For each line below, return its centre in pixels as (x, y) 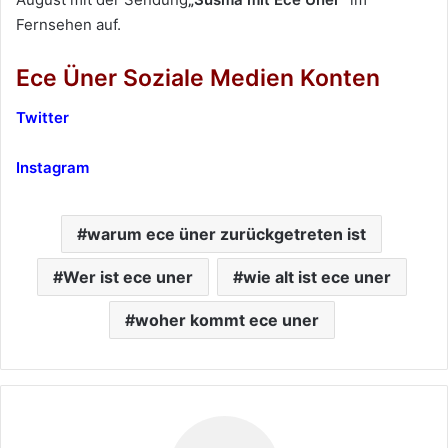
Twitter (42, 118)
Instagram (52, 168)
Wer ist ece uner (127, 277)
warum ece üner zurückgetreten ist (226, 234)
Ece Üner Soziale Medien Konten (198, 77)
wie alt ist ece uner (316, 277)
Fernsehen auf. (68, 24)
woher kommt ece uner (226, 320)
